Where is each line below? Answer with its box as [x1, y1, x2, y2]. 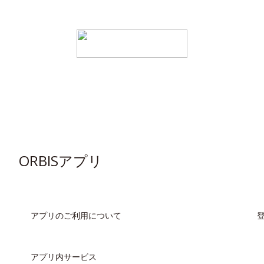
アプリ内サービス [31, 251, 97, 262]
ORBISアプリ [19, 151, 103, 170]
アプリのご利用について [31, 210, 121, 221]
